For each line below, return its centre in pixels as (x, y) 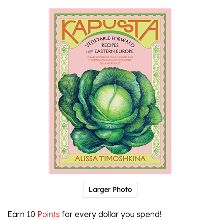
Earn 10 (21, 214)
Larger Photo (110, 189)
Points (48, 214)
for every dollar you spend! (110, 214)
